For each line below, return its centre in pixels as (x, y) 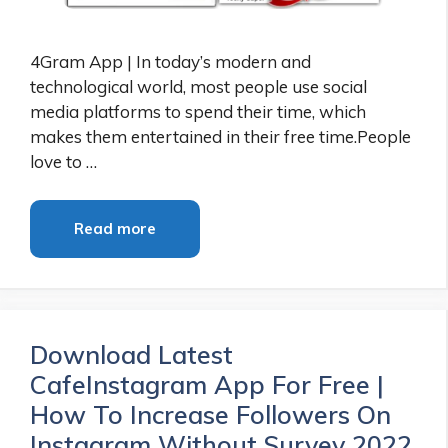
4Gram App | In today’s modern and (170, 62)
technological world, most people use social (198, 87)
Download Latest (131, 354)
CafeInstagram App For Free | (207, 384)
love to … (63, 162)
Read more (114, 228)
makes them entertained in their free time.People (220, 137)
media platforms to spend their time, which (198, 112)
